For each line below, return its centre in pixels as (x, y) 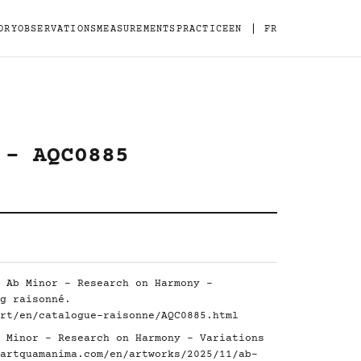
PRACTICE (203, 29)
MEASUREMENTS (137, 29)
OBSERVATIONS (57, 29)
